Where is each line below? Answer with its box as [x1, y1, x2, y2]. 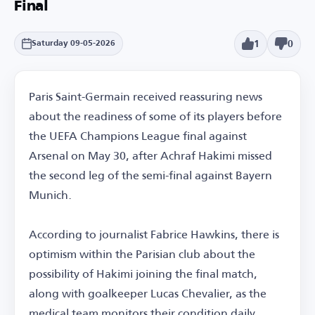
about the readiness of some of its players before [29, 104, 282, 127]
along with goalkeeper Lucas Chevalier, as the [29, 281, 266, 304]
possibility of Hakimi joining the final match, [29, 262, 257, 284]
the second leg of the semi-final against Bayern [29, 163, 272, 186]
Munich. [29, 183, 72, 205]
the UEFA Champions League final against [29, 124, 247, 146]
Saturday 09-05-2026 [32, 39, 115, 49]
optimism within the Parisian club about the [29, 242, 255, 264]
